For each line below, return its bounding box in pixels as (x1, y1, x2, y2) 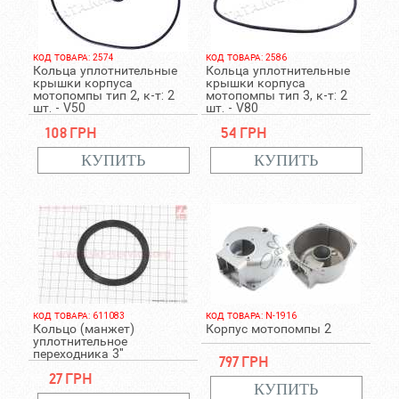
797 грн (218, 352, 269, 370)
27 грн (49, 369, 93, 387)
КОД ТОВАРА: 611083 (32, 311, 125, 321)
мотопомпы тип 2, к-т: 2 (32, 88, 175, 102)
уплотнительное (32, 334, 127, 348)
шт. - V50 (32, 101, 85, 115)
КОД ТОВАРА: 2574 (32, 53, 114, 62)
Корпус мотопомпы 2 (205, 322, 331, 336)
